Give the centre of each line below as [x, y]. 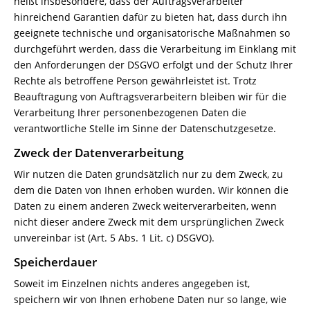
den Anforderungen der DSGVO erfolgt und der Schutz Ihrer [153, 65]
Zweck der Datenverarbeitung [99, 153]
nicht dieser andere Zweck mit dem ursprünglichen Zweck [149, 222]
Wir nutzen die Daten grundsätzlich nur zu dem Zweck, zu [148, 174]
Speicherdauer [55, 262]
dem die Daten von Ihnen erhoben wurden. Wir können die [151, 190]
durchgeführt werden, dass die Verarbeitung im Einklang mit [155, 49]
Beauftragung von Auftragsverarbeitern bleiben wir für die [150, 97]
